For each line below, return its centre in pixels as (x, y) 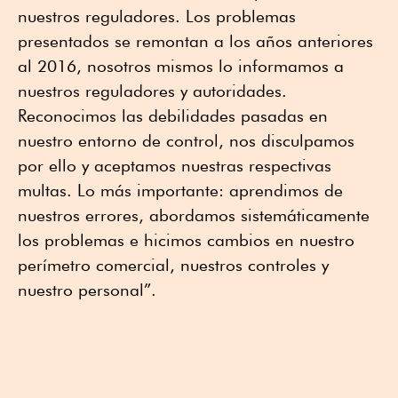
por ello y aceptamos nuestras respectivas (175, 166)
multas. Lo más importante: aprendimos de (180, 191)
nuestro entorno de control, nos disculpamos (186, 141)
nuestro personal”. (87, 290)
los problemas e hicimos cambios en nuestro (186, 240)
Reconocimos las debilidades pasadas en (173, 116)
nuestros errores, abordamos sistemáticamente (194, 215)
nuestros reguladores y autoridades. (152, 91)
